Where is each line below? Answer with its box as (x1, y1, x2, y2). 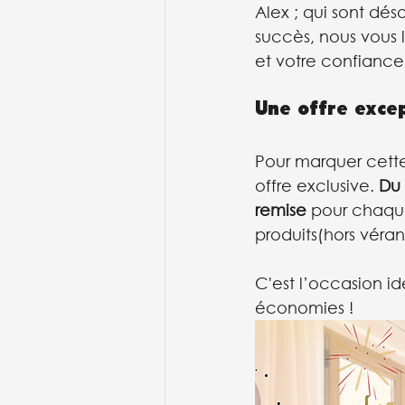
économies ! (255, 297, 353, 317)
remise (255, 199, 306, 220)
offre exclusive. (255, 174, 379, 195)
